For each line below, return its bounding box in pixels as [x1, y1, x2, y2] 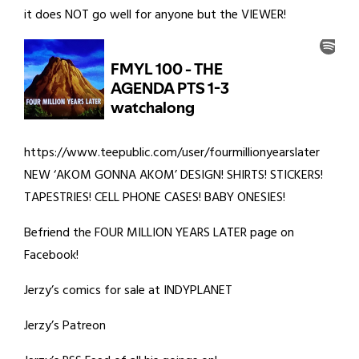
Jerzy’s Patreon [24, 316, 106, 337]
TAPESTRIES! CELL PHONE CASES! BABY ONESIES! [24, 188, 285, 208]
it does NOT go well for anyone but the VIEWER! [24, 5, 286, 26]
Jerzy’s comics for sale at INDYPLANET [24, 280, 232, 301]
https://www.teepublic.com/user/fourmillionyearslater [24, 143, 320, 163]
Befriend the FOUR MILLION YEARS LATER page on [24, 223, 294, 244]
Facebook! [24, 245, 79, 266]
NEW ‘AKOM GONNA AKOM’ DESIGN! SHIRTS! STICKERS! [24, 165, 323, 186]
